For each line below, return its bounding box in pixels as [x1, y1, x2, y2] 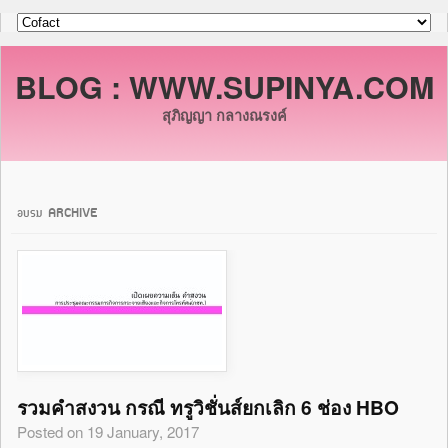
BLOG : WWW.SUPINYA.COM [14, 64, 434, 108]
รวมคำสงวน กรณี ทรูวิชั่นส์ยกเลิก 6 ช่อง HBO [17, 392, 400, 421]
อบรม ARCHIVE [17, 203, 99, 223]
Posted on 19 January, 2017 [17, 420, 200, 442]
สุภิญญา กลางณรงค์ [161, 104, 287, 125]
